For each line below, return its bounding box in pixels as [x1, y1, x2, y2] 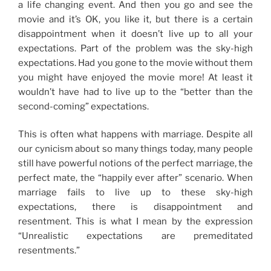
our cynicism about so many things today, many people [18, 143, 253, 155]
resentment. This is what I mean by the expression [18, 216, 253, 227]
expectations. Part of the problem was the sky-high [18, 42, 253, 54]
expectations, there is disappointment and [18, 201, 253, 213]
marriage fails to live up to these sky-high [18, 187, 253, 198]
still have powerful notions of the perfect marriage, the [18, 158, 253, 169]
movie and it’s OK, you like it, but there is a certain [18, 13, 253, 25]
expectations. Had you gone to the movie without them [18, 57, 253, 68]
